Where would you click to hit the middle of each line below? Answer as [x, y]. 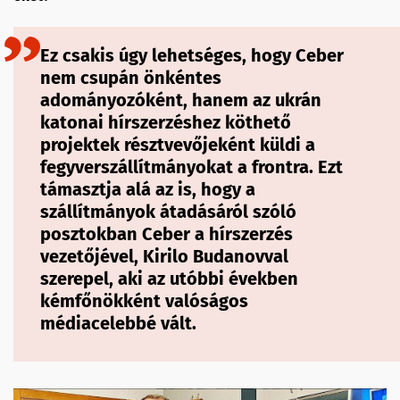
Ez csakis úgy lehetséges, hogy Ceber [192, 56]
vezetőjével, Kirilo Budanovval [164, 257]
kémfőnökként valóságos [144, 301]
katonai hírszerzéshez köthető [166, 123]
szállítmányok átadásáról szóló [168, 212]
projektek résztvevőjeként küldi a [178, 145]
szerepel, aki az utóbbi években [169, 279]
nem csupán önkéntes [131, 78]
